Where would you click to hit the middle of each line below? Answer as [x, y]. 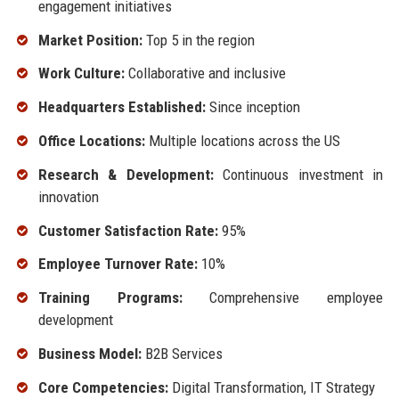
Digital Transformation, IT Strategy [271, 387]
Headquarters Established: [122, 107]
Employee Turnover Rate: [118, 264]
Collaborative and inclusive [205, 73]
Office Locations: [91, 140]
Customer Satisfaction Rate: [128, 230]
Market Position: [90, 40]
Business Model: [90, 353]
